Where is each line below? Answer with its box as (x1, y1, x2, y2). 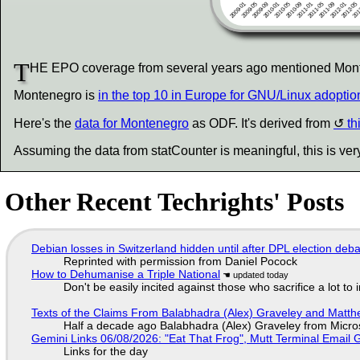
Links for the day (63, 345, 148, 358)
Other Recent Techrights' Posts (5, 187, 345, 217)
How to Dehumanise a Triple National (31, 268, 220, 281)
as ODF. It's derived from (189, 116, 333, 130)
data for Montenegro (75, 116, 189, 130)
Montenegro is (14, 88, 98, 102)
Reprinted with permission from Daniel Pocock (63, 255, 297, 268)
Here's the (14, 116, 75, 130)
